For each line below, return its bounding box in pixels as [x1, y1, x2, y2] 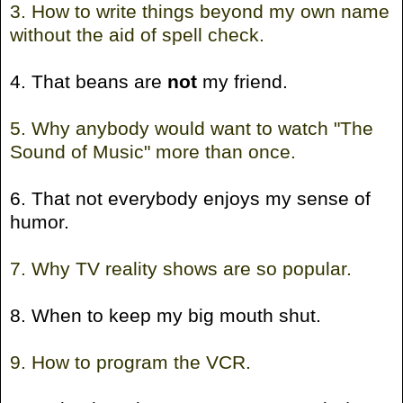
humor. [10, 210, 69, 232]
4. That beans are [10, 70, 167, 92]
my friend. [197, 70, 288, 92]
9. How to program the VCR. [10, 351, 251, 372]
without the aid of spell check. [10, 23, 264, 45]
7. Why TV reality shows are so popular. [10, 257, 352, 279]
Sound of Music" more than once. [10, 140, 296, 162]
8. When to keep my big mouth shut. [10, 304, 321, 326]
